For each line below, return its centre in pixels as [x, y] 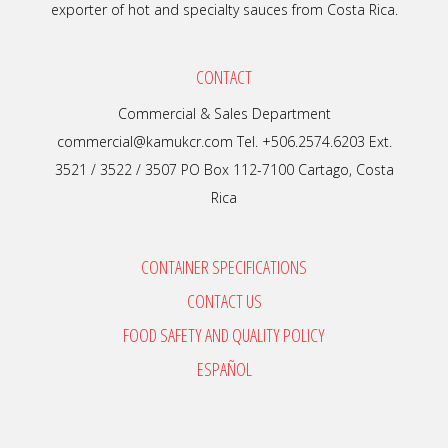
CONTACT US [224, 300]
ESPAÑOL [224, 368]
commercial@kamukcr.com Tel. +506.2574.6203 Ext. [224, 141]
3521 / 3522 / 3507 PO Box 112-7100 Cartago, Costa [224, 169]
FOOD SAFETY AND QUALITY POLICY [224, 334]
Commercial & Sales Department [224, 113]
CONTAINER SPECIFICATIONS [224, 266]
